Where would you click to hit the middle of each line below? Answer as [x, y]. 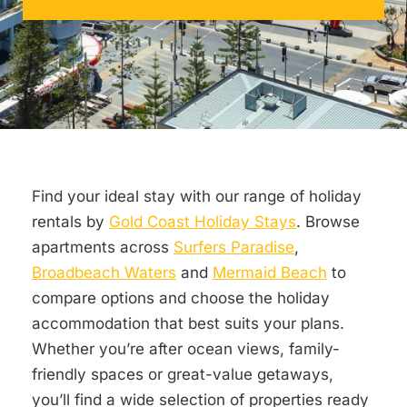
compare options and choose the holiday [181, 298]
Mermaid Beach [270, 273]
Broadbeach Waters [104, 273]
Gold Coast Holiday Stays [203, 222]
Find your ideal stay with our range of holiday [197, 196]
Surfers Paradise [234, 247]
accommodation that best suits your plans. [188, 323]
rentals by [70, 222]
